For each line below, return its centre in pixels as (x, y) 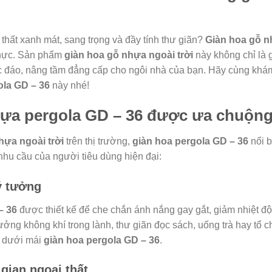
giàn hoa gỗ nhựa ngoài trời (129, 55)
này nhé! (70, 86)
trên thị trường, (98, 141)
